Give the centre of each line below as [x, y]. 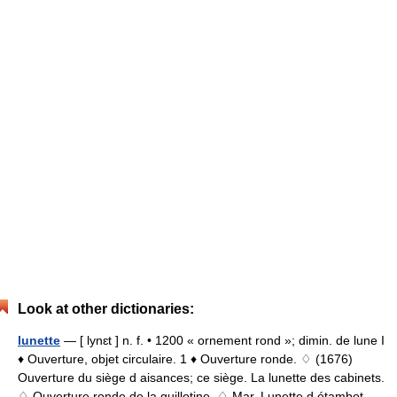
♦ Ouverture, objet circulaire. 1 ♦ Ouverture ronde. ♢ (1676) [185, 358]
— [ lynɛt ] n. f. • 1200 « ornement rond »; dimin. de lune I [222, 340]
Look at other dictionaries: [106, 308]
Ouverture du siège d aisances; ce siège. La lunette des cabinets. [201, 377]
